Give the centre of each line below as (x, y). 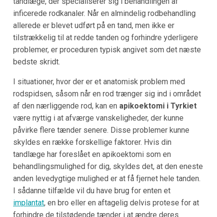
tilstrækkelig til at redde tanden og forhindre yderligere (105, 37)
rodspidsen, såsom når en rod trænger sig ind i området (107, 93)
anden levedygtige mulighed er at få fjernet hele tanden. (107, 178)
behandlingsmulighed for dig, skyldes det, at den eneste (108, 166)
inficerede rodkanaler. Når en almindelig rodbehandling (104, 13)
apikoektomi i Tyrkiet (158, 106)
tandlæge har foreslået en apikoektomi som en (92, 154)
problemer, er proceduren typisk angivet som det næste (107, 49)
